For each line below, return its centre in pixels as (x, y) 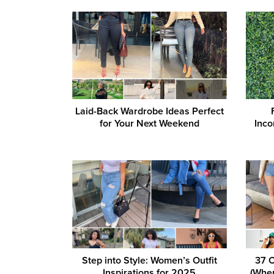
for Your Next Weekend (149, 124)
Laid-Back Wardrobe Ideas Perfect (149, 112)
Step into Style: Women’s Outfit (149, 260)
